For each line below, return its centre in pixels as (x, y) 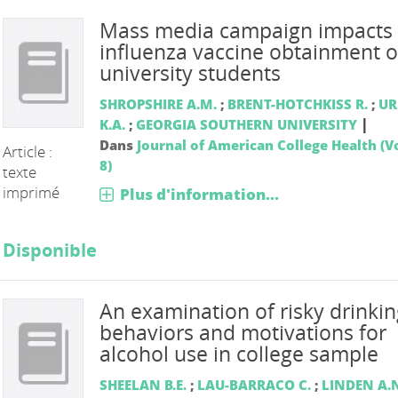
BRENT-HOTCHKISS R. (297, 103)
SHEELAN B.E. (143, 384)
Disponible (50, 250)
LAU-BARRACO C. (254, 384)
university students (190, 73)
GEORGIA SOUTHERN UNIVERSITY (246, 124)
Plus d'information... (199, 194)
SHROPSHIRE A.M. (158, 103)
